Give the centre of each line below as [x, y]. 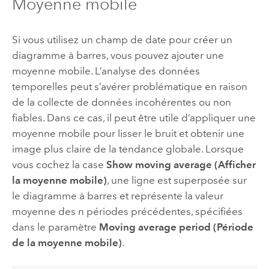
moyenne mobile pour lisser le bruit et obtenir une [128, 133]
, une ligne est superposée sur [177, 180]
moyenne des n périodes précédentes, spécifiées [127, 211]
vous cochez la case [59, 164]
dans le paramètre [55, 227]
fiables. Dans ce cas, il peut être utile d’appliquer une [134, 117]
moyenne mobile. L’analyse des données [106, 71]
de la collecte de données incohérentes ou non [121, 102]
